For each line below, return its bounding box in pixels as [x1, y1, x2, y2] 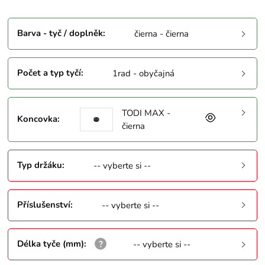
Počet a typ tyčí [17, 66, 82, 79]
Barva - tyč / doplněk [17, 27, 104, 40]
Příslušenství [17, 198, 71, 211]
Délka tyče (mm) [17, 238, 85, 250]
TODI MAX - [121, 107, 170, 119]
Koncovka [17, 112, 58, 125]
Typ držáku [17, 159, 63, 171]
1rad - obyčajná [112, 67, 175, 80]
